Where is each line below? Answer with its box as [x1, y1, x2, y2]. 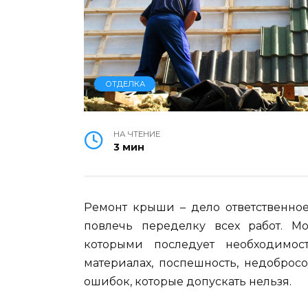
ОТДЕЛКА [104, 78, 145, 89]
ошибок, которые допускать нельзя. [84, 274, 291, 288]
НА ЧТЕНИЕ [113, 129, 161, 139]
